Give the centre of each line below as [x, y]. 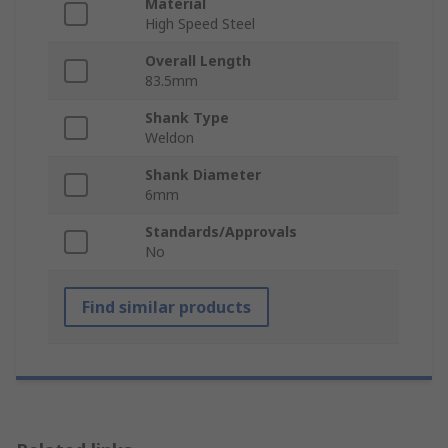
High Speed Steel [200, 24]
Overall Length [198, 61]
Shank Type [187, 118]
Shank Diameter [203, 175]
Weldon [169, 138]
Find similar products [166, 307]
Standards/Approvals [221, 232]
